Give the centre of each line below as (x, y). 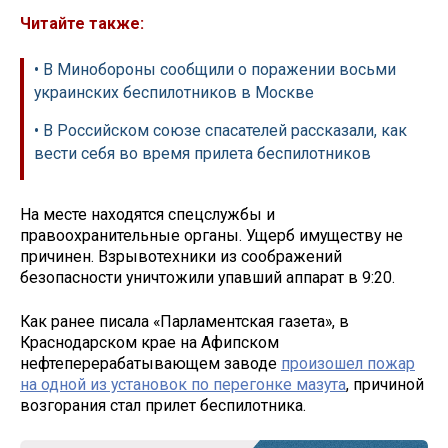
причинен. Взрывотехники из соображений (181, 256)
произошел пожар (348, 364)
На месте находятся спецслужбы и (147, 214)
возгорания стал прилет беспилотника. (163, 406)
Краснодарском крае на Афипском (149, 343)
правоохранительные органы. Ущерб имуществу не (211, 235)
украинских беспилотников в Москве (174, 92)
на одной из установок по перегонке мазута (183, 385)
